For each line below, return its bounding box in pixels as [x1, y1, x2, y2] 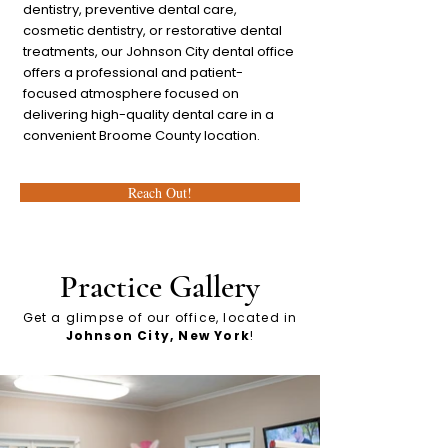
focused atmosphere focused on [23, 84, 239, 103]
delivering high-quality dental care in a [23, 105, 274, 124]
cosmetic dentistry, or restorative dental [23, 21, 282, 40]
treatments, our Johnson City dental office [23, 42, 294, 61]
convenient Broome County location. [23, 126, 260, 145]
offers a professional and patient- [23, 63, 243, 82]
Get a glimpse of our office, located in [22, 309, 298, 326]
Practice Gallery [60, 267, 260, 306]
